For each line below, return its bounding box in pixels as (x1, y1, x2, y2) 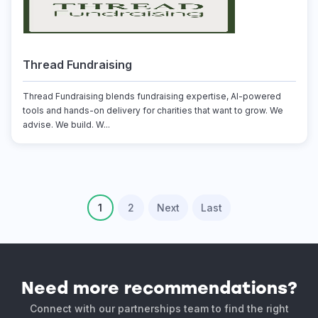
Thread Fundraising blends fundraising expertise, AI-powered (22, 91, 281, 102)
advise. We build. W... (22, 119, 110, 130)
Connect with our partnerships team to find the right (29, 302, 289, 314)
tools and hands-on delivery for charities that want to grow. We (22, 105, 283, 116)
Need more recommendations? (21, 278, 297, 298)
